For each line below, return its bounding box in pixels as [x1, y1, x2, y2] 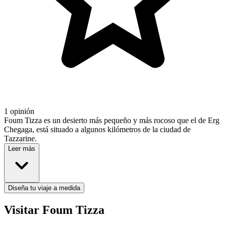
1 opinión [4, 107, 34, 116]
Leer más [8, 145, 35, 153]
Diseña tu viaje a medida [8, 184, 80, 192]
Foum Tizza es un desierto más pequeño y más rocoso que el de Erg [4, 116, 219, 125]
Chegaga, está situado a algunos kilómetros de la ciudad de [4, 125, 191, 134]
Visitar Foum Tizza [4, 203, 104, 217]
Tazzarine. [4, 134, 37, 143]
